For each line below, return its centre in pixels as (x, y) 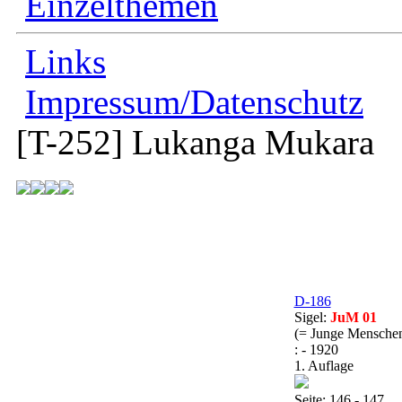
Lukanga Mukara (253, 142)
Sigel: (312, 317)
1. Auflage (323, 365)
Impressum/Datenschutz (194, 102)
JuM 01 (353, 317)
